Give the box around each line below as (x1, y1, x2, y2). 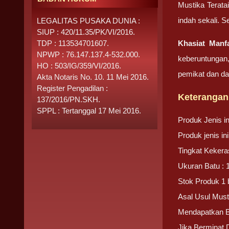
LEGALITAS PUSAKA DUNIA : (37, 16, 140, 25)
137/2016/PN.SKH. (37, 95, 100, 104)
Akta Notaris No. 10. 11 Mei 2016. (37, 73, 149, 81)
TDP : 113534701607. (37, 39, 109, 48)
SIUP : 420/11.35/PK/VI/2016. (37, 28, 135, 36)
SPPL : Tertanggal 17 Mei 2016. (37, 106, 141, 115)
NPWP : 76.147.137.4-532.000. (37, 50, 140, 59)
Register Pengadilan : (37, 84, 108, 93)
